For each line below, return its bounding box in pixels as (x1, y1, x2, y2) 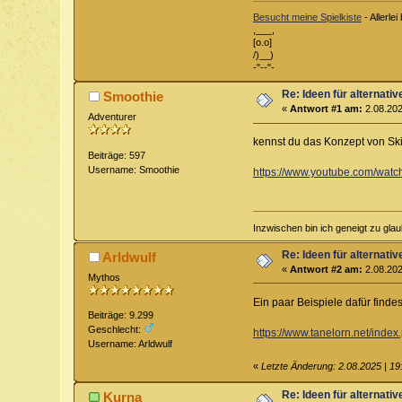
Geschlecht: (88, 324, 144, 336)
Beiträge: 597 (88, 149, 146, 161)
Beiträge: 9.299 (88, 310, 154, 321)
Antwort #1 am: (290, 103, 363, 115)
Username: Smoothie (88, 163, 180, 175)
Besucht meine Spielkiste (252, 12, 362, 23)
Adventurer (88, 111, 137, 123)
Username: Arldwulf (88, 338, 173, 350)
